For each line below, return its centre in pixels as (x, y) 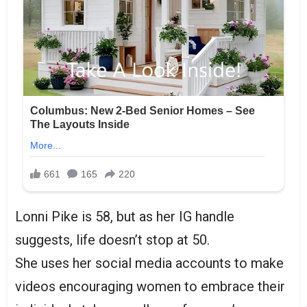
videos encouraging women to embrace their (150, 287)
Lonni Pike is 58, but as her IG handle (125, 217)
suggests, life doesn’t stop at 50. (112, 240)
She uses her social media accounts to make (149, 263)
